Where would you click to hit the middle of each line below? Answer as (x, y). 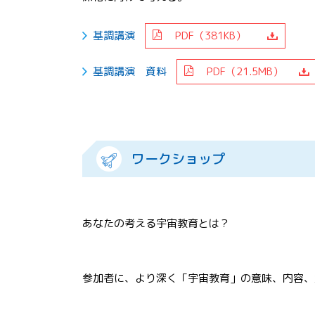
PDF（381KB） (204, 35)
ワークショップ (178, 159)
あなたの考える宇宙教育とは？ (156, 223)
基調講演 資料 (131, 71)
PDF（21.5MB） (238, 71)
